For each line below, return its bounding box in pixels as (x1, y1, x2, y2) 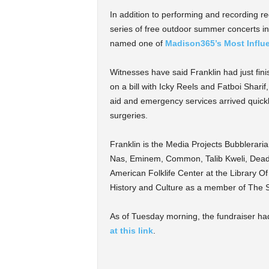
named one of (109, 38, 165, 48)
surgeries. (109, 110, 148, 120)
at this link (109, 226, 153, 235)
